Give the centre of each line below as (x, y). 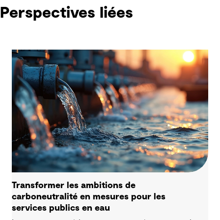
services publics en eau (61, 208)
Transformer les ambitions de (74, 185)
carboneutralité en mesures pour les (89, 197)
